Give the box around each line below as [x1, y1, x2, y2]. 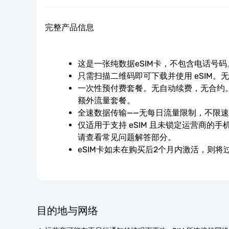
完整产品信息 [45, 23, 94, 32]
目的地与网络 [37, 204, 98, 217]
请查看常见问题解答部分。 [78, 132, 176, 142]
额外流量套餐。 [78, 96, 135, 105]
